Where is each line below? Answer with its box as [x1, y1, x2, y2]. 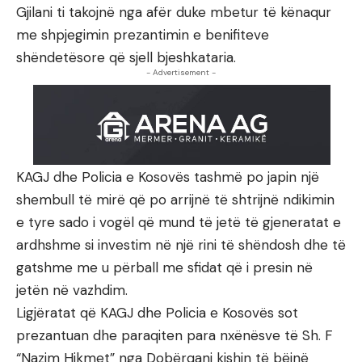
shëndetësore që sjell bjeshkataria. [16, 48, 236, 66]
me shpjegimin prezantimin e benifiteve [16, 26, 269, 44]
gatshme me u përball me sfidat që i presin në [16, 258, 313, 276]
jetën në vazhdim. [16, 280, 128, 299]
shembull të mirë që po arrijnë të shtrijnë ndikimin [16, 190, 335, 208]
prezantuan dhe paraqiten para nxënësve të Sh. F [16, 326, 333, 344]
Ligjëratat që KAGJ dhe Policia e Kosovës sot [16, 303, 298, 322]
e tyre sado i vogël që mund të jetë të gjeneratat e [16, 213, 341, 231]
